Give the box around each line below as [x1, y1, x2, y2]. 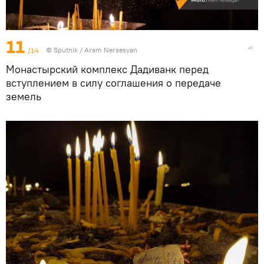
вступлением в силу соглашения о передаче [6, 76, 221, 90]
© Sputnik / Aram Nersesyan [46, 45, 137, 55]
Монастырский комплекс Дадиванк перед [6, 62, 209, 77]
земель [6, 90, 41, 104]
